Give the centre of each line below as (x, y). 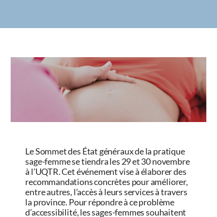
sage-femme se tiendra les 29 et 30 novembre (108, 162)
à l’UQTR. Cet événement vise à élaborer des (106, 172)
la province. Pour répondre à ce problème (100, 202)
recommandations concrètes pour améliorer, (107, 182)
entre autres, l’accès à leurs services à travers (106, 192)
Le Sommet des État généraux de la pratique (105, 151)
